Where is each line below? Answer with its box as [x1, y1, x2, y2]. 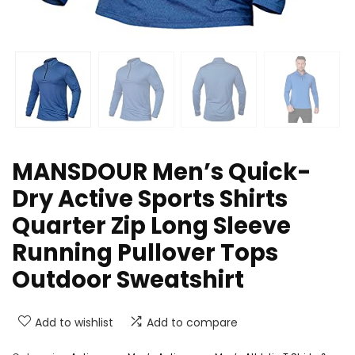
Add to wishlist [35, 315, 113, 331]
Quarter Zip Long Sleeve [12, 210, 291, 242]
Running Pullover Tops [12, 237, 278, 269]
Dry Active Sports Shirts [12, 183, 288, 216]
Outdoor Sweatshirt [12, 264, 244, 296]
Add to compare [147, 315, 238, 331]
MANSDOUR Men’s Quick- [12, 156, 311, 189]
